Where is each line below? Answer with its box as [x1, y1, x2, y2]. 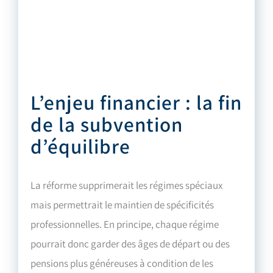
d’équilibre [30, 133, 131, 160]
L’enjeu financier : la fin [30, 89, 243, 116]
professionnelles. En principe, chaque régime [30, 218, 219, 232]
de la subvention [30, 111, 183, 138]
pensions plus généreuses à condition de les [30, 257, 214, 271]
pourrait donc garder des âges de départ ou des [30, 237, 230, 251]
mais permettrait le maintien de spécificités [30, 198, 214, 212]
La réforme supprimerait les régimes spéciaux [30, 179, 223, 193]
